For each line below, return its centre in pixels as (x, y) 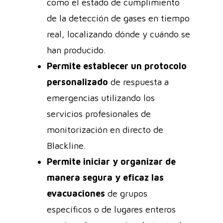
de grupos (126, 193)
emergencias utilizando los (101, 98)
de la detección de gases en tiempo (118, 18)
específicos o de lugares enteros (111, 209)
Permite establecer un (96, 66)
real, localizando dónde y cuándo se (118, 34)
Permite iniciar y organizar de (111, 161)
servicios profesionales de (99, 113)
